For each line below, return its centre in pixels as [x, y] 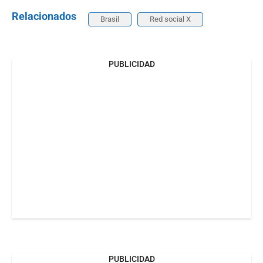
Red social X [170, 19]
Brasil [110, 19]
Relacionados [44, 16]
